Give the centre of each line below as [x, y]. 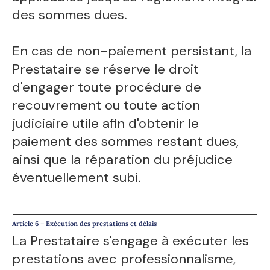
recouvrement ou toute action [106, 105]
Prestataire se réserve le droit [106, 69]
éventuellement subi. [77, 178]
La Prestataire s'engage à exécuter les [131, 240]
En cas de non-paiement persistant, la [132, 51]
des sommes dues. [70, 15]
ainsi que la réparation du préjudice [123, 160]
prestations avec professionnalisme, [124, 259]
